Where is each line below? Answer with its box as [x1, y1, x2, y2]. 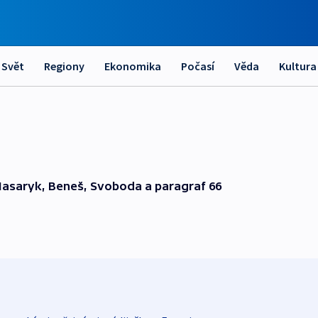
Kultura [279, 59, 317, 73]
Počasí [181, 59, 214, 73]
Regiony [44, 59, 84, 73]
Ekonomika [104, 59, 161, 73]
